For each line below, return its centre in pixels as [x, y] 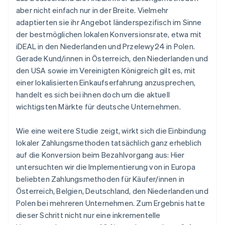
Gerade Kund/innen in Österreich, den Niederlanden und [112, 59]
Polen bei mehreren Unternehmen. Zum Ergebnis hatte [111, 203]
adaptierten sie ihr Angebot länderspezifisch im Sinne [109, 22]
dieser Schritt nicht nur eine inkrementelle [88, 215]
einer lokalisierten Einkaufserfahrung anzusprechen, [106, 83]
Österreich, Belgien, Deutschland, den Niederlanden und [112, 191]
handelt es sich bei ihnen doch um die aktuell [93, 95]
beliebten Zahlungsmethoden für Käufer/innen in [100, 179]
